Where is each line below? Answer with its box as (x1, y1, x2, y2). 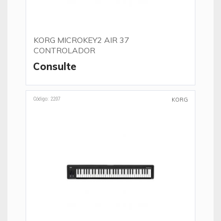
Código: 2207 (33, 96, 60, 102)
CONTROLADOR (34, 45, 95, 55)
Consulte (33, 60, 76, 73)
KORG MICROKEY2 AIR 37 (34, 35, 129, 45)
